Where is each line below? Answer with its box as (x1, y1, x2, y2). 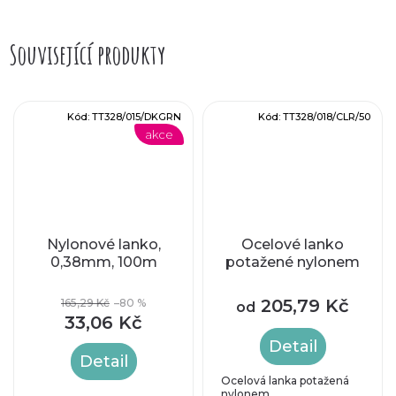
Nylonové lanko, (46, 235, 161, 253)
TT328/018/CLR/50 (283, 110, 370, 123)
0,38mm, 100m (49, 253, 157, 270)
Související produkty (9, 37, 165, 71)
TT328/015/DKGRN (92, 110, 181, 123)
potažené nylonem (225, 253, 360, 270)
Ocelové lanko (241, 235, 344, 253)
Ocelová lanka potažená (221, 373, 349, 387)
